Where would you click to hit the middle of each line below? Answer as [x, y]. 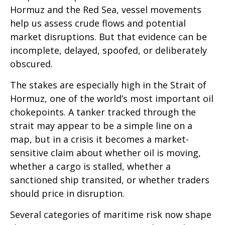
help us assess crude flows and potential [98, 23]
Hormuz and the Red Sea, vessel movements [106, 9]
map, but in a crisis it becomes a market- [99, 139]
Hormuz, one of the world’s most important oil [112, 98]
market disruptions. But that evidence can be [108, 36]
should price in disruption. [67, 193]
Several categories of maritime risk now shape [111, 214]
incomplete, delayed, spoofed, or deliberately [108, 50]
